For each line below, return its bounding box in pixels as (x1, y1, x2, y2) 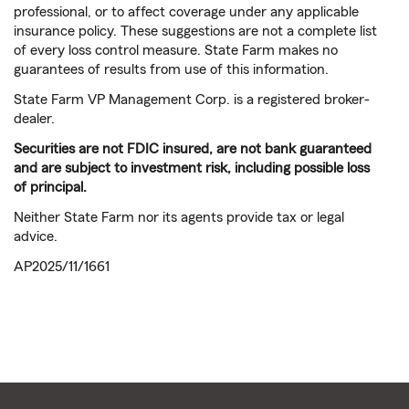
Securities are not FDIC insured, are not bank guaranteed (14, 142, 372, 157)
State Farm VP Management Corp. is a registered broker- (14, 92, 370, 108)
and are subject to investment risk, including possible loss (14, 161, 370, 176)
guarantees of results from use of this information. (14, 62, 329, 78)
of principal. (14, 180, 87, 195)
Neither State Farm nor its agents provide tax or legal (14, 210, 344, 225)
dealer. (14, 111, 55, 127)
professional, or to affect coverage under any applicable (14, 5, 359, 20)
